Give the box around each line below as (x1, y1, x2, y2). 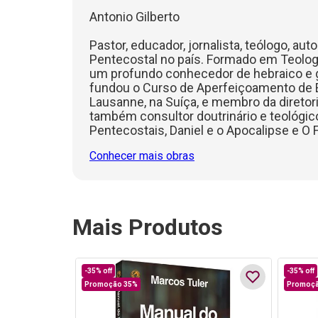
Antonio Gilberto (89, 9, 180, 24)
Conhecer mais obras (89, 148, 194, 163)
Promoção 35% (84, 280, 138, 288)
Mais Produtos (72, 213, 223, 241)
